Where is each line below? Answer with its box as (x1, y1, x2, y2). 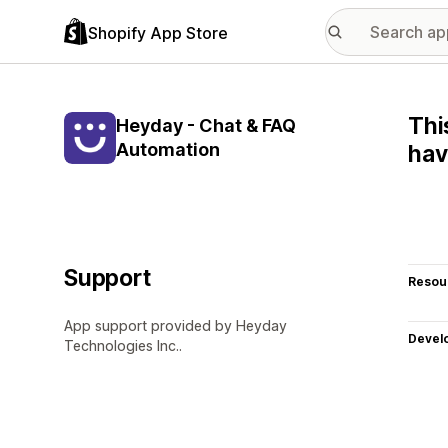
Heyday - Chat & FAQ (116, 115, 296, 136)
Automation (116, 139, 220, 160)
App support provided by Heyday (64, 317, 287, 334)
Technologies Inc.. (64, 337, 182, 354)
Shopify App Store (88, 22, 228, 43)
